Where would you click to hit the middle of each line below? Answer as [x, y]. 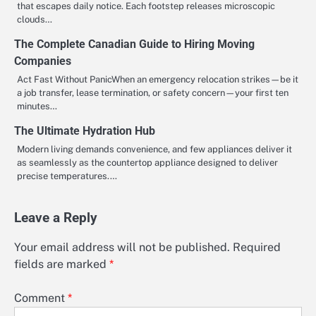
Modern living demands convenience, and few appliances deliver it [154, 149]
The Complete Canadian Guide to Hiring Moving [134, 44]
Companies [43, 61]
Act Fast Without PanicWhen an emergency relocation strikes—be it [158, 79]
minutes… [37, 106]
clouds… [35, 19]
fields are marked [62, 264]
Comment [41, 298]
